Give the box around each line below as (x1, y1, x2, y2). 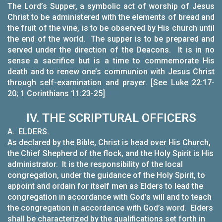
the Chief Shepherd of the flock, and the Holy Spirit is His (7, 149, 214, 158)
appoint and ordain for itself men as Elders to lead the (7, 181, 203, 191)
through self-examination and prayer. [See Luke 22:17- (7, 78, 215, 87)
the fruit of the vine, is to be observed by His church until (7, 23, 215, 33)
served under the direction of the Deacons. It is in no (7, 45, 215, 55)
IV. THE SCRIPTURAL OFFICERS (26, 111, 196, 125)
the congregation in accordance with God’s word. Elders (7, 203, 213, 213)
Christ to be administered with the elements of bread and (7, 12, 215, 22)
